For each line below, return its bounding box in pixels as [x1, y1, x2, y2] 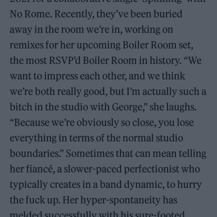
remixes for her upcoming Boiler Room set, [10, 39, 194, 51]
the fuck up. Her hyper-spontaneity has [10, 194, 178, 206]
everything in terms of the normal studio [10, 132, 184, 144]
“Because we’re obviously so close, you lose [10, 116, 194, 129]
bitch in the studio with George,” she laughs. [10, 101, 197, 113]
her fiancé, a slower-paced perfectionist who [10, 163, 201, 175]
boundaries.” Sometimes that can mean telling [10, 147, 207, 160]
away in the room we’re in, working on [10, 23, 174, 36]
